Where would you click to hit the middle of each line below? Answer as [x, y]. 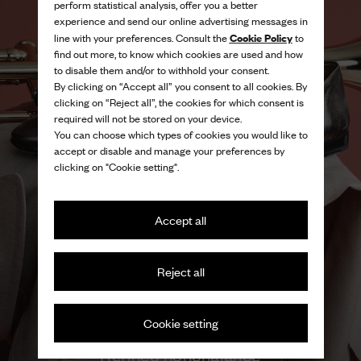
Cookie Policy [261, 37]
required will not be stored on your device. [147, 118]
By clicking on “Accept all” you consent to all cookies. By [180, 86]
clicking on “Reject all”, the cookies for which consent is [178, 102]
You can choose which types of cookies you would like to [180, 135]
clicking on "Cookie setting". [116, 167]
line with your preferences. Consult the [141, 38]
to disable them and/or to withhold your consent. [161, 70]
